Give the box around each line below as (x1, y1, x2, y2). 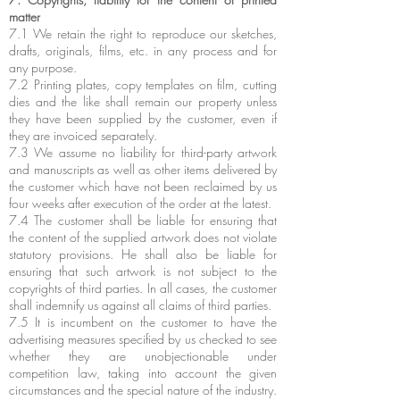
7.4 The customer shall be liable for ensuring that (9, 212, 277, 229)
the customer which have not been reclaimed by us (9, 178, 277, 195)
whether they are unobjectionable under (9, 347, 277, 364)
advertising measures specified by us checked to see (9, 330, 277, 347)
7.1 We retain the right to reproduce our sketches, (9, 25, 277, 42)
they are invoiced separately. (9, 127, 157, 144)
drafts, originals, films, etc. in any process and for (9, 42, 277, 59)
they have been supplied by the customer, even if (9, 110, 277, 127)
